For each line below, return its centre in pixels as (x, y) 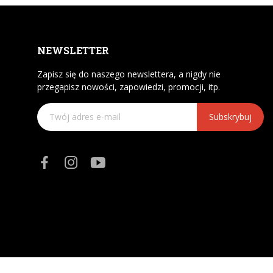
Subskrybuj (230, 117)
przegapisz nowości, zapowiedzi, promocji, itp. (128, 87)
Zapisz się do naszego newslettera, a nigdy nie (129, 74)
